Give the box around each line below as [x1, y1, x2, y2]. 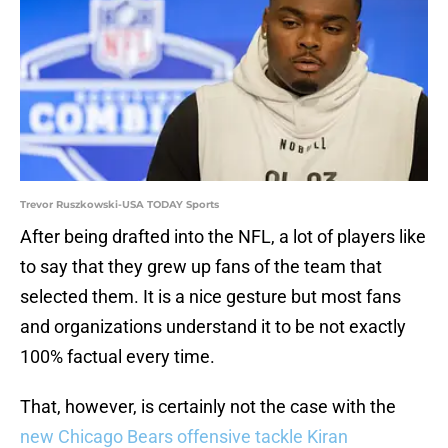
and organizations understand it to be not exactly [20, 316, 406, 338]
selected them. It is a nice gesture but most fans [20, 286, 401, 308]
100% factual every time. [20, 346, 215, 368]
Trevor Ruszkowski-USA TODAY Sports [20, 198, 219, 212]
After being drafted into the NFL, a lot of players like [20, 226, 426, 248]
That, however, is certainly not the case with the [20, 396, 396, 418]
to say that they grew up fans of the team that [20, 256, 382, 278]
